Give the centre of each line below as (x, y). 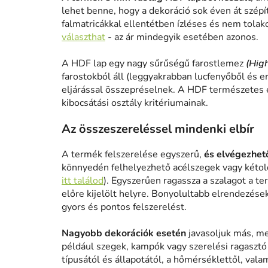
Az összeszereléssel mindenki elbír (158, 129)
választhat (83, 37)
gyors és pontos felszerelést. (124, 207)
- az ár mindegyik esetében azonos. (182, 37)
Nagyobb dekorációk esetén (124, 234)
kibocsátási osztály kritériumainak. (135, 103)
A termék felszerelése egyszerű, (133, 155)
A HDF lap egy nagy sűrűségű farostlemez (154, 64)
